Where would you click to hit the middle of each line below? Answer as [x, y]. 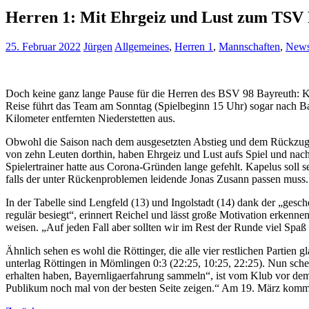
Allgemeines [142, 46]
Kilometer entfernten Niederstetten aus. [90, 118]
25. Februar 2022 [43, 46]
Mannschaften [249, 46]
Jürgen [98, 46]
